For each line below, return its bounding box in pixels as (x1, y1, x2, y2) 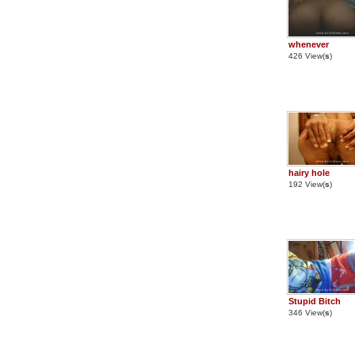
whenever (288, 40, 329, 49)
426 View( (288, 52, 325, 60)
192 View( (288, 180, 325, 189)
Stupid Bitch (288, 296, 341, 306)
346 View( (288, 308, 325, 317)
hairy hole (288, 168, 330, 177)
